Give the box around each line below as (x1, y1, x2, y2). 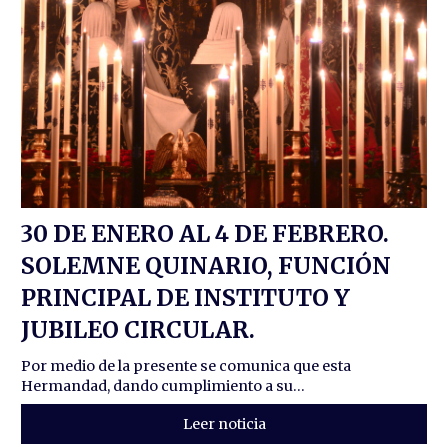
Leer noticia (182, 415, 266, 434)
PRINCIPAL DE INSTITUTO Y (21, 283, 351, 313)
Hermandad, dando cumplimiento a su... (21, 377, 306, 396)
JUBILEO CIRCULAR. (21, 315, 256, 345)
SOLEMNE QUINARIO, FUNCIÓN (21, 251, 392, 281)
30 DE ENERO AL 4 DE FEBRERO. (21, 219, 390, 249)
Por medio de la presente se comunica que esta (21, 357, 352, 376)
